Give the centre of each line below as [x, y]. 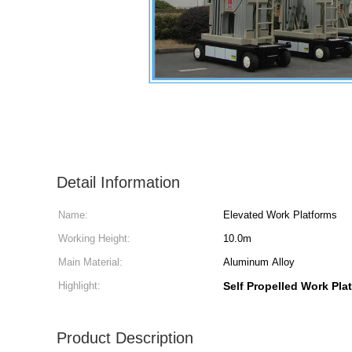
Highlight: [79, 286]
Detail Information [118, 182]
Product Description [125, 338]
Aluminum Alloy [259, 262]
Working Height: [94, 238]
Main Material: [90, 262]
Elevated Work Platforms [280, 215]
